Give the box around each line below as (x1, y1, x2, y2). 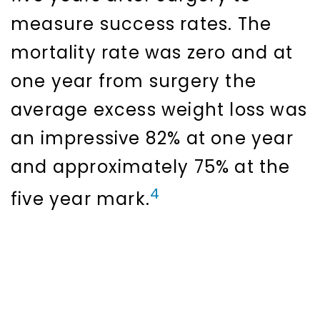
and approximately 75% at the (11, 155, 291, 179)
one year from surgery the (11, 69, 257, 94)
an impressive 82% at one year (11, 126, 294, 151)
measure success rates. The (11, 12, 272, 36)
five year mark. (11, 187, 150, 211)
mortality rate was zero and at (11, 41, 294, 65)
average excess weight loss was (11, 98, 308, 122)
